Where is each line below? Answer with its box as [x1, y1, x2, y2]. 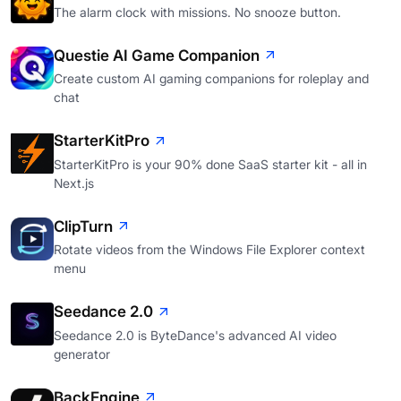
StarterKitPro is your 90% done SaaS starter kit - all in [54, 156, 367, 172]
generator [54, 346, 110, 362]
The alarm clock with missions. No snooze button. [54, 4, 341, 20]
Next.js [54, 175, 94, 191]
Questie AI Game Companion [54, 46, 260, 64]
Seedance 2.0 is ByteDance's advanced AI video [54, 327, 337, 343]
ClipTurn [54, 217, 113, 235]
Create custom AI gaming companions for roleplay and [54, 71, 369, 87]
